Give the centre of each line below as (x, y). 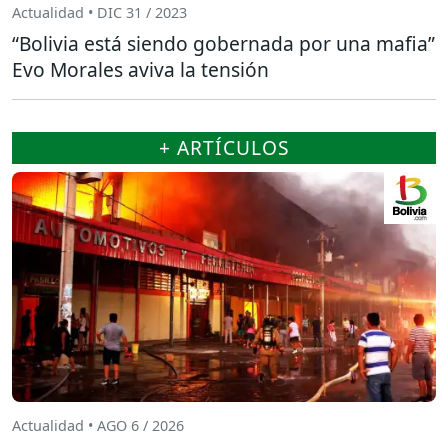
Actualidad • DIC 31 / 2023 (99, 12)
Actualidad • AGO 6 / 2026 (98, 425)
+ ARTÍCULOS (224, 148)
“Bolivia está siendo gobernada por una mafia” (223, 44)
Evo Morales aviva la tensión (140, 70)
